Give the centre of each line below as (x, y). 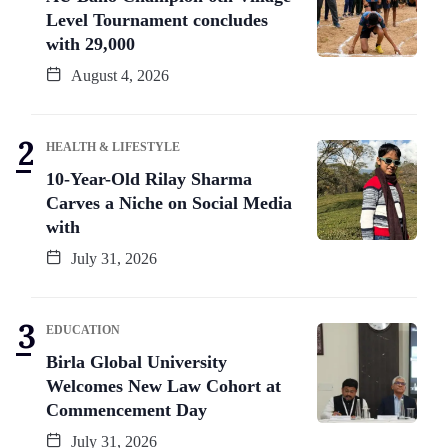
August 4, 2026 (118, 76)
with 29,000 (90, 44)
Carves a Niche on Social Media (169, 203)
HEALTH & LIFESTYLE (113, 147)
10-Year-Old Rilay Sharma (149, 179)
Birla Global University (136, 362)
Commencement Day (126, 410)
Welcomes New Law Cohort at (163, 386)
